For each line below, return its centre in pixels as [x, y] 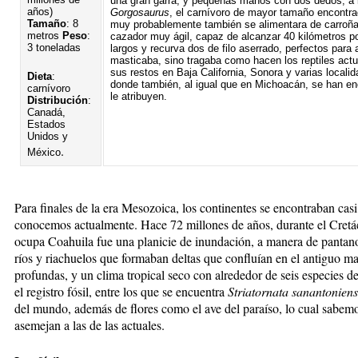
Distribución [58, 100]
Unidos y [48, 136]
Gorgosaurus [140, 12]
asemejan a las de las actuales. [89, 324]
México [44, 152]
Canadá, [46, 112]
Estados [46, 124]
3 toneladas [54, 47]
